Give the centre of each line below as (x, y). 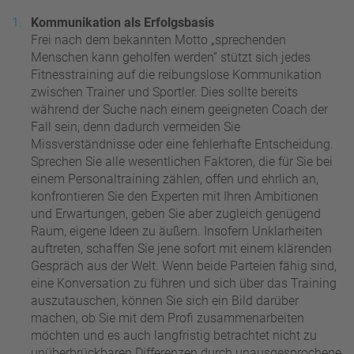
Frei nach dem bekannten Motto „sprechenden (158, 40)
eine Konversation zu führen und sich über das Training (184, 283)
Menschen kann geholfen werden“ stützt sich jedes (171, 57)
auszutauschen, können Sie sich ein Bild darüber (165, 300)
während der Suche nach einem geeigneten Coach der (179, 109)
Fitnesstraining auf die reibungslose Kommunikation (176, 74)
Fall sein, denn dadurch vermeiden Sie (136, 126)
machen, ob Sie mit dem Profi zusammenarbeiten (168, 318)
